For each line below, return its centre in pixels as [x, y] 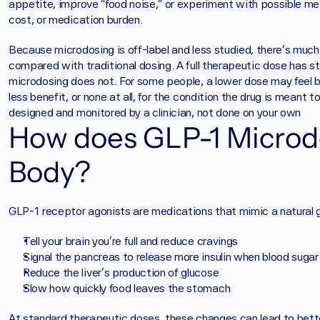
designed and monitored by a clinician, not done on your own [155, 112]
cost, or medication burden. [76, 20]
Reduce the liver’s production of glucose [121, 272]
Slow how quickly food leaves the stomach [127, 288]
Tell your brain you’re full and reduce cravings [130, 241]
